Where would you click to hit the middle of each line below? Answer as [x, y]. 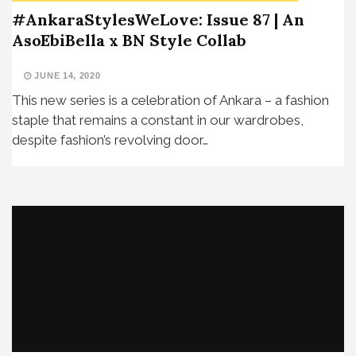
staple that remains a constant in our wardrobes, [158, 120]
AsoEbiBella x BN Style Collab [129, 40]
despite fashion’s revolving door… [110, 139]
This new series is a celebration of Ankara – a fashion [170, 100]
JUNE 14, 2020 [66, 75]
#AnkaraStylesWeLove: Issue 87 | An [158, 19]
